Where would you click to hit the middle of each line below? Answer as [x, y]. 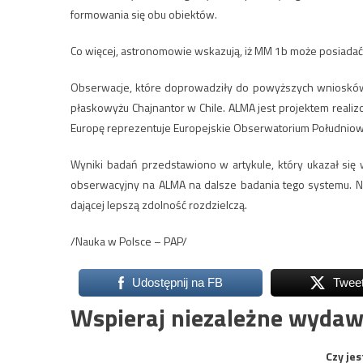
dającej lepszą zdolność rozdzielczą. [159, 204]
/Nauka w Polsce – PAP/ [129, 241]
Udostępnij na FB [177, 282]
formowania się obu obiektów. [144, 14]
